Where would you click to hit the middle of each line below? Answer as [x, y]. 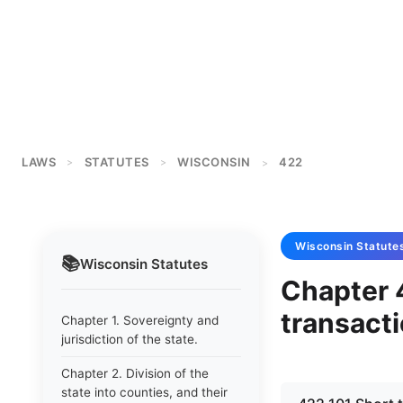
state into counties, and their [144, 392]
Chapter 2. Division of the [135, 373]
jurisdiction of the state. [130, 339]
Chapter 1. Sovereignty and [140, 320]
